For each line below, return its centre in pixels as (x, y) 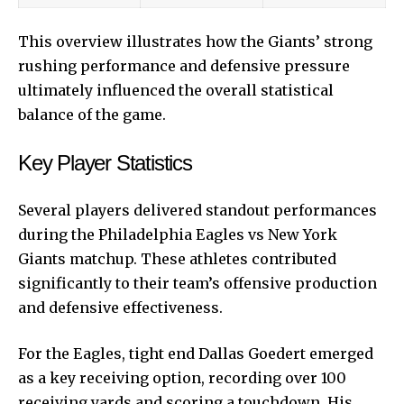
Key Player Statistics (105, 162)
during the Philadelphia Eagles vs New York (178, 234)
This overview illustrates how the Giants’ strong (195, 41)
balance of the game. (92, 114)
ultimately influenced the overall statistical (176, 90)
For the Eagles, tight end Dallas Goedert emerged (196, 353)
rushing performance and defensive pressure (184, 65)
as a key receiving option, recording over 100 (182, 377)
